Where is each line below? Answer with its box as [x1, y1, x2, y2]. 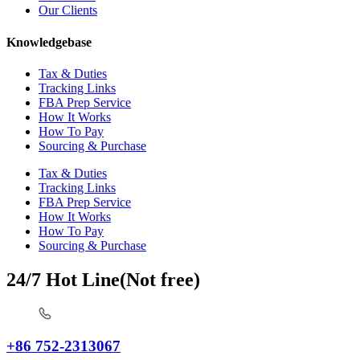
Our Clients [39, 3, 97, 18]
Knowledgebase [6, 35, 92, 49]
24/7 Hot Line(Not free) [6, 268, 200, 290]
